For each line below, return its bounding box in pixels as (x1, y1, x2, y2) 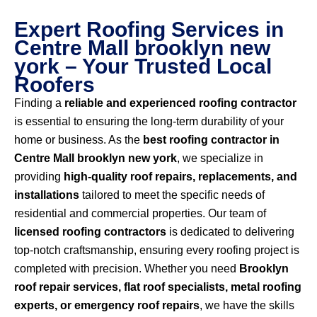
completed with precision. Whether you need (14, 263, 239, 275)
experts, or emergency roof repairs (14, 299, 200, 312)
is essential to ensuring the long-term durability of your (14, 115, 284, 128)
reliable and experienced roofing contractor (64, 97, 296, 110)
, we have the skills (200, 299, 294, 312)
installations (14, 189, 79, 202)
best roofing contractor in (143, 134, 279, 146)
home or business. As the (14, 134, 143, 146)
